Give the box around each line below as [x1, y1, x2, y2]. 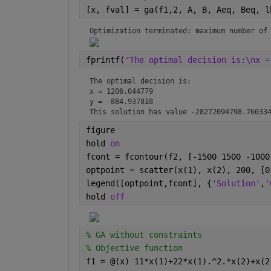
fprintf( [85, 55, 125, 65]
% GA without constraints [85, 230, 202, 240]
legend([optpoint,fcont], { [85, 178, 212, 189]
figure [85, 125, 115, 135]
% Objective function [85, 243, 183, 253]
